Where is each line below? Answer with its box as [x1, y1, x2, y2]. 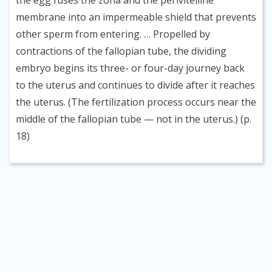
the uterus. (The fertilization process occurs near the [16, 95, 256, 109]
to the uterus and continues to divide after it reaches [16, 78, 255, 92]
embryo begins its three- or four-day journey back [16, 61, 245, 75]
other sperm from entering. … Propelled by [16, 27, 210, 41]
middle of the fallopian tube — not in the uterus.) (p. [16, 112, 251, 126]
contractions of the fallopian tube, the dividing [16, 44, 226, 58]
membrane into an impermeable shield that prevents [16, 10, 256, 24]
